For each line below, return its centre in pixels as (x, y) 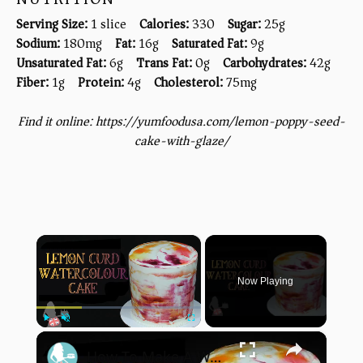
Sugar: (244, 24)
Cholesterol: (188, 82)
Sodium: (38, 43)
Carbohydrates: (265, 63)
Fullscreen (205, 335)
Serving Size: (52, 24)
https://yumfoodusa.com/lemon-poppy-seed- (220, 121)
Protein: (101, 82)
